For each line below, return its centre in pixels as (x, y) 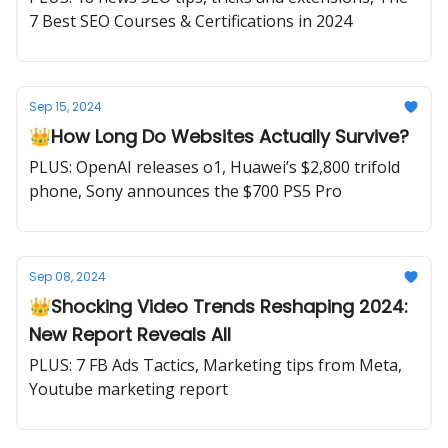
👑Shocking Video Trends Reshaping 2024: (218, 306)
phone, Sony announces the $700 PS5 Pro (185, 191)
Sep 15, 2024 (65, 106)
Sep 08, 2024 (67, 276)
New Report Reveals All (130, 334)
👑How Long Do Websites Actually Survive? (219, 136)
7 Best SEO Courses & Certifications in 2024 (190, 21)
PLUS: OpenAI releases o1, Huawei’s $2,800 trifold (214, 167)
